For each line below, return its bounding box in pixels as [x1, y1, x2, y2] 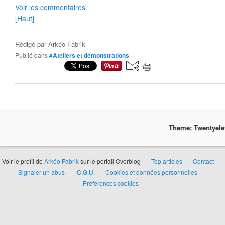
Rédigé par [15, 39, 48, 49]
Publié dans [19, 51, 48, 59]
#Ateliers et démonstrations [49, 51, 129, 60]
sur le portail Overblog [79, 157, 141, 165]
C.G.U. [77, 168, 95, 176]
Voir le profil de [2, 157, 44, 165]
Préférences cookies [83, 179, 139, 187]
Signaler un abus [18, 168, 67, 176]
